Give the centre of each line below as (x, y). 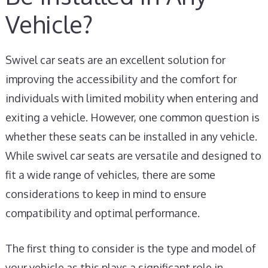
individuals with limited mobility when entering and (132, 98)
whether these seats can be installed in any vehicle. (131, 136)
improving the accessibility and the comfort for (121, 79)
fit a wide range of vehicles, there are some (110, 175)
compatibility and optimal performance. (102, 213)
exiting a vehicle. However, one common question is (132, 117)
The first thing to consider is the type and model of (130, 248)
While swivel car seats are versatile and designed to (133, 156)
